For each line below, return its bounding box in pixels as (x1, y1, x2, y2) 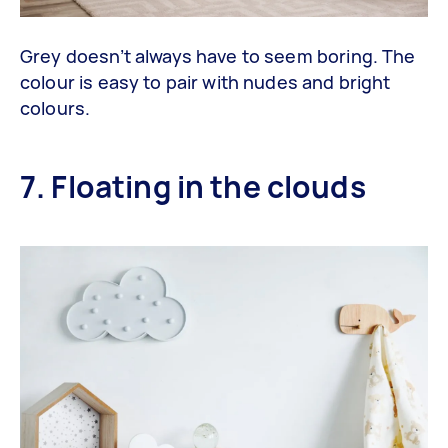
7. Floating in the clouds (20, 165, 366, 207)
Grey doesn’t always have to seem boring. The (20, 43, 416, 68)
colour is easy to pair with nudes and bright (20, 69, 391, 94)
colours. (20, 95, 91, 120)
